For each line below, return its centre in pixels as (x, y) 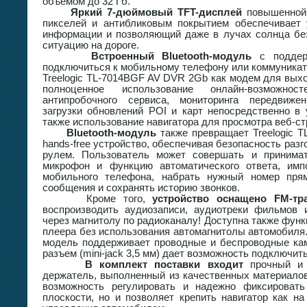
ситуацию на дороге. (91, 45)
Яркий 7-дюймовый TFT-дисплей (151, 12)
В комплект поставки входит (160, 264)
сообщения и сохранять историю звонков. (141, 187)
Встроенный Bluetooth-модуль (171, 56)
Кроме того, (98, 198)
